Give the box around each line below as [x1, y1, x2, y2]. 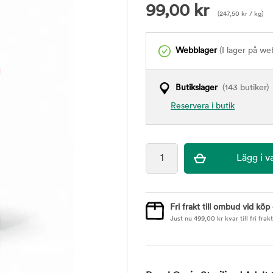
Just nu [170, 216, 194, 222]
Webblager [175, 46, 217, 55]
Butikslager [175, 83, 218, 93]
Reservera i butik [171, 102, 235, 111]
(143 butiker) [218, 83, 269, 93]
